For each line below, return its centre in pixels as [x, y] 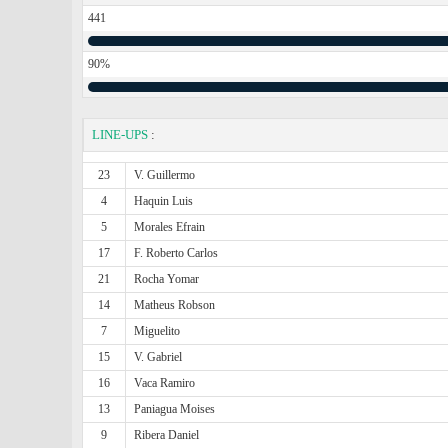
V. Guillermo [165, 175]
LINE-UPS [120, 134]
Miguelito [157, 331]
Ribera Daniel [167, 435]
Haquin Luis [164, 201]
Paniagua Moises [175, 409]
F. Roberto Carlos [176, 253]
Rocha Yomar [167, 279]
